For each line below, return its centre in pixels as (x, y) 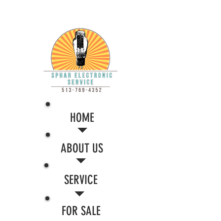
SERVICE (81, 180)
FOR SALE (81, 211)
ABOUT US (82, 148)
